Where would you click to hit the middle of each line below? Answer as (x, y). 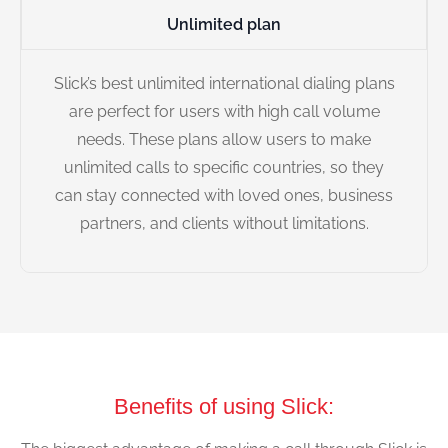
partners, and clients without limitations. (224, 223)
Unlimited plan (224, 24)
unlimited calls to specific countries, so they (224, 167)
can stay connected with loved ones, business (224, 195)
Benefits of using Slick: (224, 407)
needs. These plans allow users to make (224, 139)
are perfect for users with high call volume (224, 111)
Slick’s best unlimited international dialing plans (224, 83)
